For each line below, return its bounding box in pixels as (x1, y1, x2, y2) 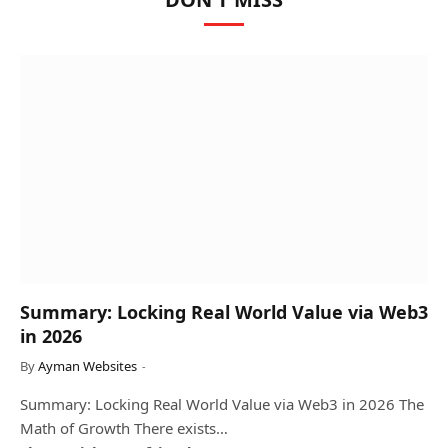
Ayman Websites (38, 357, 137, 376)
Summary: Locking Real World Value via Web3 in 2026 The (20, 394, 424, 415)
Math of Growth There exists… (20, 418, 228, 439)
